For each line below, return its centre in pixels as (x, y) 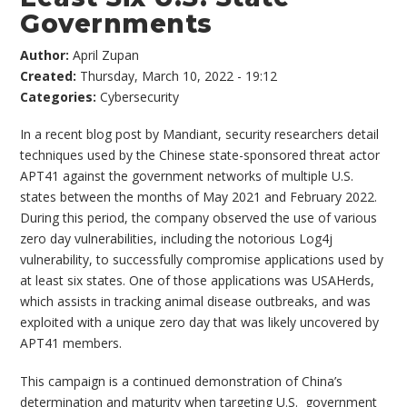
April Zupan (106, 55)
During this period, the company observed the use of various (199, 218)
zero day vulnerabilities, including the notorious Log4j (177, 239)
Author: (47, 55)
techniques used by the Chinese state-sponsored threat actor (200, 155)
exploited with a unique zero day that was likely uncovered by (200, 323)
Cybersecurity (140, 96)
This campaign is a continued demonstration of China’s (182, 381)
